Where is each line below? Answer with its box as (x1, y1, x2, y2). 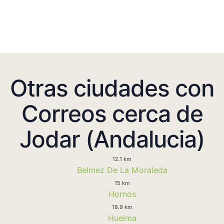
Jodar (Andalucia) (19, 124, 204, 153)
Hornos (108, 188, 136, 199)
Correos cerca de (21, 99, 203, 127)
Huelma (107, 212, 136, 223)
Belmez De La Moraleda (76, 164, 167, 175)
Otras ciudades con (10, 73, 214, 102)
